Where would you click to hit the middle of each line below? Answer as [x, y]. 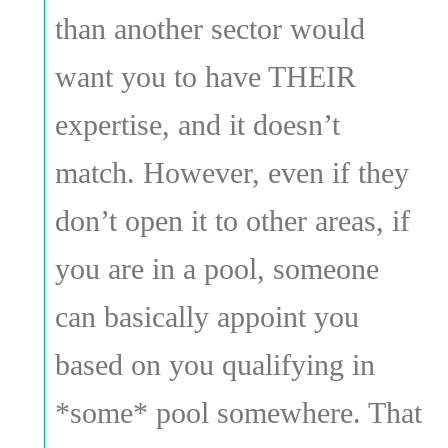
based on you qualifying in [214, 364]
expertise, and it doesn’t [197, 124]
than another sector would [209, 28]
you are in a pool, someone [216, 268]
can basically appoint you [206, 316]
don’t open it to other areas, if [232, 220]
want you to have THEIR [205, 76]
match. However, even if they [231, 172]
